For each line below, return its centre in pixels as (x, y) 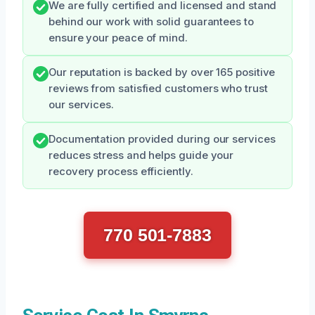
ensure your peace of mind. (118, 38)
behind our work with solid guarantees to (151, 21)
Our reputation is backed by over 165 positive (162, 72)
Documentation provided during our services (162, 139)
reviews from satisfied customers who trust (158, 88)
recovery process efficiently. (121, 171)
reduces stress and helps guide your (141, 155)
